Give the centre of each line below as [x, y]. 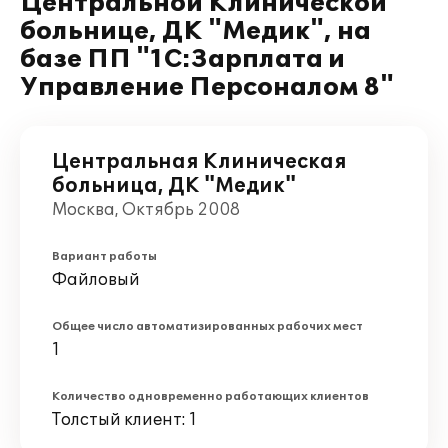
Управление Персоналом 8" [207, 87]
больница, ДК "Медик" [174, 186]
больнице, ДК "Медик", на [195, 31]
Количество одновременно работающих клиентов [210, 396]
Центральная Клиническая [199, 162]
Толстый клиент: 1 [124, 420]
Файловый [96, 280]
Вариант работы [104, 256]
